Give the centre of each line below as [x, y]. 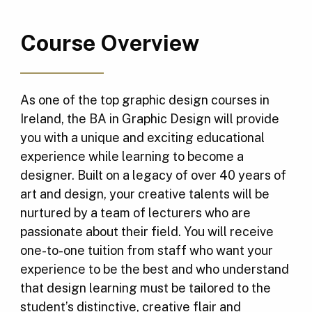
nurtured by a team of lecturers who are [135, 213]
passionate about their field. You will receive [147, 232]
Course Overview [109, 43]
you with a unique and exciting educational [142, 138]
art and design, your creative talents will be [145, 194]
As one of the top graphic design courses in [145, 100]
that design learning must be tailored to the [145, 288]
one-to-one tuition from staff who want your [146, 251]
